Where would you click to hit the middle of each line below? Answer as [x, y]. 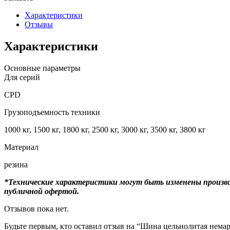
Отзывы [39, 24]
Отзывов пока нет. [36, 208]
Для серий [22, 77]
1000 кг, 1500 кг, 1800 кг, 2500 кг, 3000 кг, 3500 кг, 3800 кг [105, 129]
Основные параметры [42, 68]
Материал [21, 147]
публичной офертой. [42, 191]
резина [16, 164]
